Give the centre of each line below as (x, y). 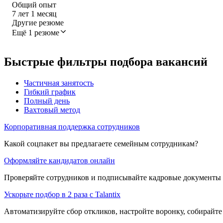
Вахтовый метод (52, 110)
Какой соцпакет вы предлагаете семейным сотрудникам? (101, 143)
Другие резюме (38, 22)
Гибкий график (50, 92)
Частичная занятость (59, 83)
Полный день (47, 101)
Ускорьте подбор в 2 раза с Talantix (62, 194)
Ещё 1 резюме (36, 32)
